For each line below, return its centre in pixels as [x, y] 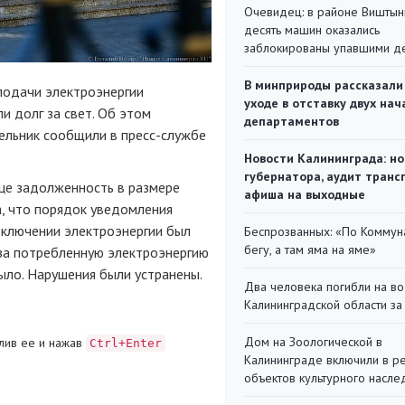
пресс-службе [164, 134]
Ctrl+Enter [126, 343]
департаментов [292, 121]
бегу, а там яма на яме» [310, 250]
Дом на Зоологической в [313, 342]
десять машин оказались [312, 30]
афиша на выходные [305, 194]
